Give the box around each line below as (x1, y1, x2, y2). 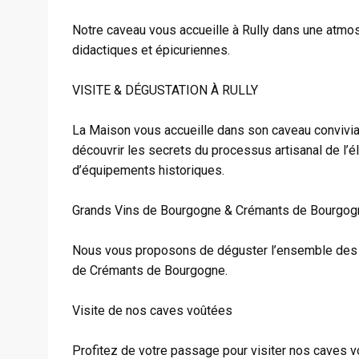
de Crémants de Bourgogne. (72, 263, 228, 278)
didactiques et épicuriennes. (72, 42, 230, 58)
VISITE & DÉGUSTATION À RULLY (72, 83, 258, 98)
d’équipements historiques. (72, 163, 224, 178)
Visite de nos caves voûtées (72, 303, 232, 318)
